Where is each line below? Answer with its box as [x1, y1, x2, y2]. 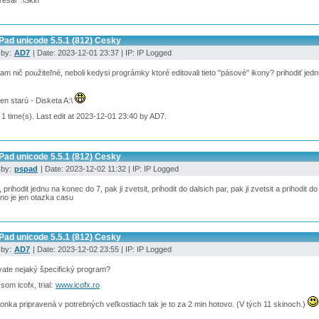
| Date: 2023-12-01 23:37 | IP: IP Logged [31, 48, 172, 57]
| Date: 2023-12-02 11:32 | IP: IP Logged [38, 164, 179, 173]
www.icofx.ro [56, 281, 100, 290]
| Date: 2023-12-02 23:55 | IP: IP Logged [31, 245, 172, 254]
